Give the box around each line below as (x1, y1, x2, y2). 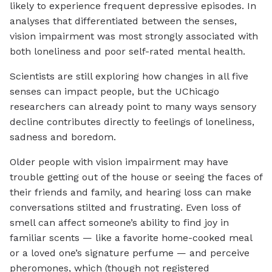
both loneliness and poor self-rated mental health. (10, 46, 245, 58)
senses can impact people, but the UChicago (10, 86, 219, 98)
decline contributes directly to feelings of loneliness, (10, 116, 254, 128)
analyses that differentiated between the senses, (10, 15, 237, 27)
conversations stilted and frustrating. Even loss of (10, 202, 240, 214)
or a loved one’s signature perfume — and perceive (10, 247, 250, 259)
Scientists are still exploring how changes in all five (10, 70, 248, 83)
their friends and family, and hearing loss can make (10, 186, 251, 199)
